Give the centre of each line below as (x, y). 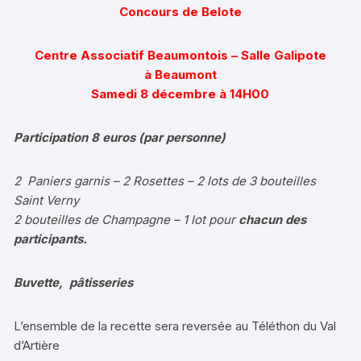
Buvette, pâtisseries (74, 282)
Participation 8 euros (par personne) (120, 137)
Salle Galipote (283, 55)
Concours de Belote (180, 11)
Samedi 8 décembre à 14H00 (180, 93)
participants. (51, 239)
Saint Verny (47, 200)
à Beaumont (180, 74)
